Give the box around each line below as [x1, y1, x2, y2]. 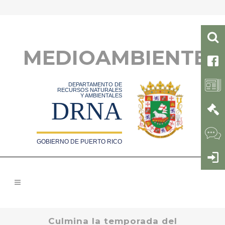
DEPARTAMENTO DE [68, 81, 123, 87]
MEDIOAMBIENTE [23, 45, 207, 70]
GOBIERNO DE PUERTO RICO [37, 138, 123, 145]
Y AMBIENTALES [80, 92, 123, 98]
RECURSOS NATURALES [57, 87, 123, 93]
